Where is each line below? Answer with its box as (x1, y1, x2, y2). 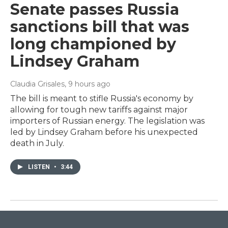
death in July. (10, 138, 64, 148)
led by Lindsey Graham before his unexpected (10, 127, 198, 137)
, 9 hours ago (65, 79, 110, 89)
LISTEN (28, 163, 51, 170)
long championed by (10, 34, 176, 53)
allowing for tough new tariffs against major (10, 104, 188, 115)
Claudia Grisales (10, 79, 65, 89)
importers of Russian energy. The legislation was (10, 116, 205, 126)
